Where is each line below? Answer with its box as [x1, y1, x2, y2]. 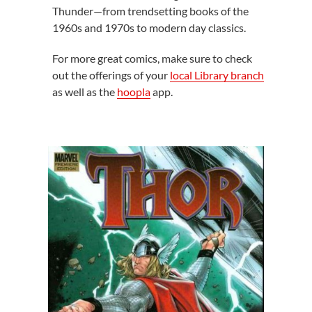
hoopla [116, 85, 150, 98]
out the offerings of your [52, 68, 170, 81]
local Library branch [169, 68, 264, 81]
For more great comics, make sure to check [52, 52, 252, 65]
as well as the [52, 85, 117, 98]
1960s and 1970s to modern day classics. [52, 21, 246, 34]
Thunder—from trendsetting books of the [52, 4, 249, 17]
